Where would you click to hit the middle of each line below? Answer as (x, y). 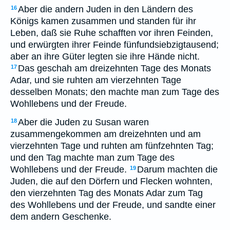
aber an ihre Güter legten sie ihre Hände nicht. (105, 56)
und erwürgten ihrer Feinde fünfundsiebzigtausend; (114, 45)
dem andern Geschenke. (61, 217)
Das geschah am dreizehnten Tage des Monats (114, 68)
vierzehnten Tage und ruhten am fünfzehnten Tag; (112, 146)
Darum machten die (177, 169)
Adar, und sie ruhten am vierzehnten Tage (96, 80)
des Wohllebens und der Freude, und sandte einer (113, 205)
